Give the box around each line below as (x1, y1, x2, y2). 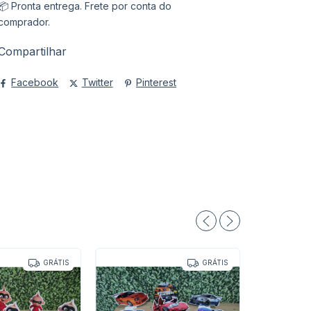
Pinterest (135, 76, 176, 89)
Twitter (81, 76, 113, 89)
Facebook (11, 76, 59, 89)
